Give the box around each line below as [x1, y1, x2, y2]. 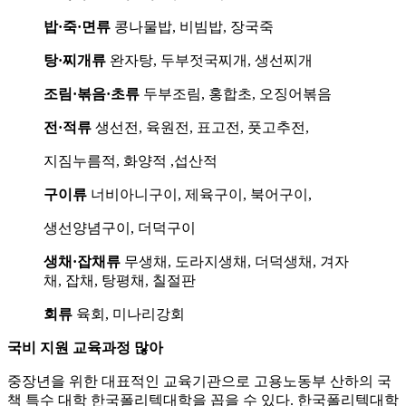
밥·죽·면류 [43, 19, 111, 35]
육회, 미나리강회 [72, 306, 185, 323]
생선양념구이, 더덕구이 [43, 220, 196, 237]
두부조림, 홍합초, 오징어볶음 [143, 86, 332, 102]
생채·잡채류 [43, 254, 121, 270]
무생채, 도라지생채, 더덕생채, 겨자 [121, 254, 349, 270]
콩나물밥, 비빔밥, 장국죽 [111, 19, 274, 35]
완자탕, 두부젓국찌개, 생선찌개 [106, 53, 313, 69]
